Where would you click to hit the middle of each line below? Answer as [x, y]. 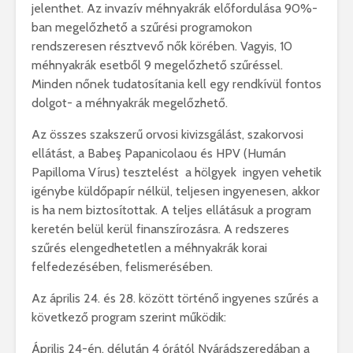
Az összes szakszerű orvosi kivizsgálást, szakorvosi [167, 135]
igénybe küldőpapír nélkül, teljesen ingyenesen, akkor [176, 191]
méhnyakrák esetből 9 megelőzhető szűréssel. [157, 65]
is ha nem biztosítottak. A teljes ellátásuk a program [171, 210]
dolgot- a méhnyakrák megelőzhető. [130, 103]
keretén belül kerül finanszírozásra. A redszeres [160, 229]
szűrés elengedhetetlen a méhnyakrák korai [149, 248]
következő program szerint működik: [129, 318]
